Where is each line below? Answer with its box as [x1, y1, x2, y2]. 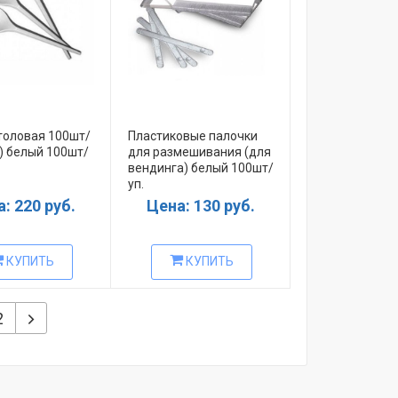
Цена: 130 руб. [146, 195, 255, 215]
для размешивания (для [127, 144, 271, 159]
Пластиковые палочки [127, 128, 258, 143]
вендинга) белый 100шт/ [127, 160, 274, 175]
